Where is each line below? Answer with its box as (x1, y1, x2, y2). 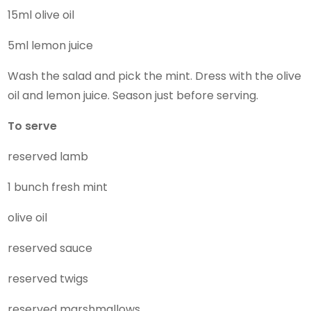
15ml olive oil (8, 6, 75, 23)
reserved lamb (8, 148, 89, 165)
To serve (8, 117, 58, 134)
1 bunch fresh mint (8, 178, 108, 195)
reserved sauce (8, 239, 93, 256)
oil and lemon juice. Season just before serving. (8, 87, 259, 103)
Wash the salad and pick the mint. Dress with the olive (8, 67, 302, 84)
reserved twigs (8, 270, 89, 287)
